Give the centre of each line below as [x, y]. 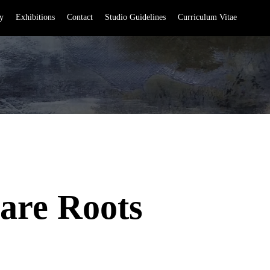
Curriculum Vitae [207, 17]
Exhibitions [35, 17]
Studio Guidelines [135, 17]
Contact [80, 17]
